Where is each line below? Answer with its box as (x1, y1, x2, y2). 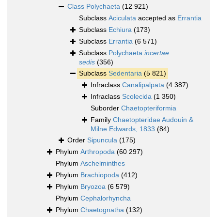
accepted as (136, 14, 177, 22)
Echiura (108, 26, 132, 34)
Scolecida (122, 93, 152, 101)
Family (91, 116, 113, 124)
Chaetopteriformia (121, 104, 176, 112)
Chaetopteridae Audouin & (113, 116, 193, 124)
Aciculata (108, 14, 136, 22)
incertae (144, 49, 169, 57)
